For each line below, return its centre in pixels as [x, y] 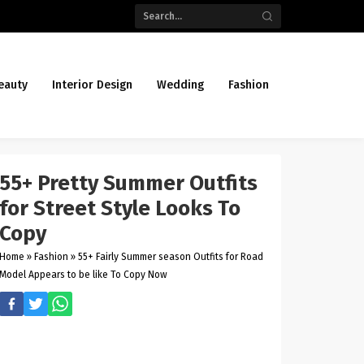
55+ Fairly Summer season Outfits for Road [171, 257]
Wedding [180, 85]
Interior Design [92, 85]
